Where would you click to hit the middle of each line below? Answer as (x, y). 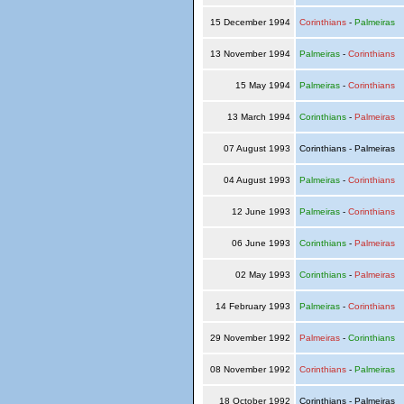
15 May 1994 (262, 85)
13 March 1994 (258, 117)
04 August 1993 (257, 180)
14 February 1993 (252, 306)
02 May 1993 (262, 275)
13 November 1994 (250, 54)
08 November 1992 (250, 369)
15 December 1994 (250, 22)
